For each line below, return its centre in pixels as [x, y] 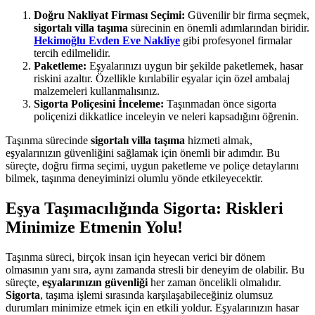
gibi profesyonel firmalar [236, 41]
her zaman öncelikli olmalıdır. [214, 283]
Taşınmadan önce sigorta [220, 104]
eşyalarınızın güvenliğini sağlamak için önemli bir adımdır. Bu [143, 153]
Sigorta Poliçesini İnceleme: [99, 104]
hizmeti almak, [219, 141]
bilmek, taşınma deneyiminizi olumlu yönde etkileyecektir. [134, 179]
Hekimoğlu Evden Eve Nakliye [107, 41]
